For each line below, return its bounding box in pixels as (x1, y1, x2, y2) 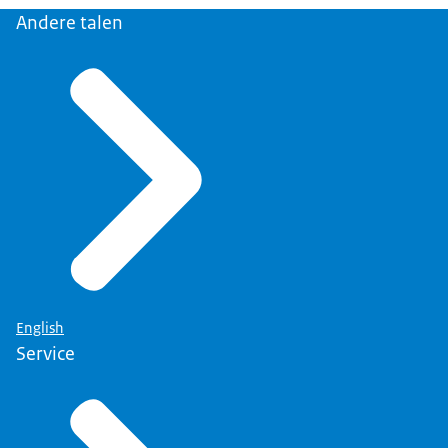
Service (16, 341, 75, 367)
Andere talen (16, 10, 123, 36)
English (16, 318, 64, 339)
